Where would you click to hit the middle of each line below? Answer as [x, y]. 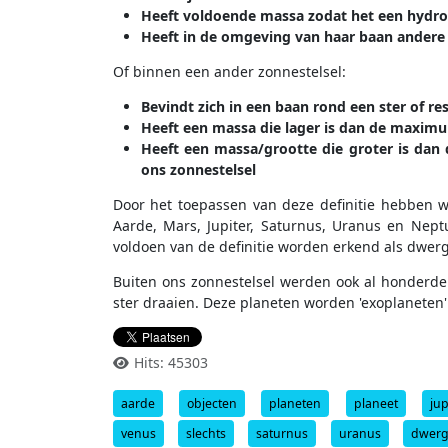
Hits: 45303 [171, 363]
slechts [205, 433]
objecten [211, 403]
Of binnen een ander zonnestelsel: [229, 72]
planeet [375, 403]
